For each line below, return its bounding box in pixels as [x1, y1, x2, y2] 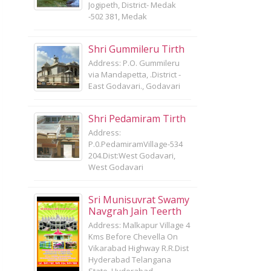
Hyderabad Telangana [88, 254, 171, 265]
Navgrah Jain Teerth [88, 204, 181, 218]
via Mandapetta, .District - [88, 69, 181, 80]
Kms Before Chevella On [88, 231, 178, 242]
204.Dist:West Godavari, [88, 150, 175, 161]
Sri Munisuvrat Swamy [88, 193, 189, 206]
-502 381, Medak [88, 11, 147, 22]
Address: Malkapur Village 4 [88, 220, 190, 230]
